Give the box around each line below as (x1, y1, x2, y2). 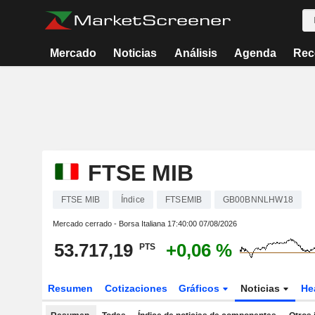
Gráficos (179, 283, 223, 294)
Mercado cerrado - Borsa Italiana (52, 219, 167, 228)
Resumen (47, 283, 93, 294)
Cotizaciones (104, 283, 167, 294)
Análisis (174, 47, 217, 59)
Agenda (233, 47, 276, 59)
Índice (120, 195, 145, 205)
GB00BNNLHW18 (222, 195, 294, 205)
